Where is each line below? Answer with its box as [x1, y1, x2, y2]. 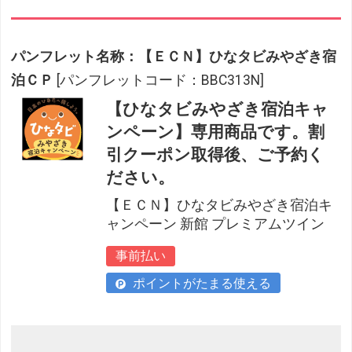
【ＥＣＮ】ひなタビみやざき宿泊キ [106, 196, 333, 213]
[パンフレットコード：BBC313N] [57, 71, 265, 88]
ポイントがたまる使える [130, 276, 272, 291]
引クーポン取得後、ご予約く [106, 145, 325, 164]
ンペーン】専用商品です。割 [106, 122, 325, 141]
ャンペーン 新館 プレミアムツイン [106, 215, 325, 232]
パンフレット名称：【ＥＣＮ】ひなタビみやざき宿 [11, 48, 337, 64]
